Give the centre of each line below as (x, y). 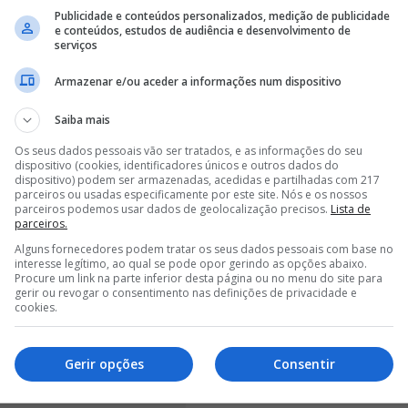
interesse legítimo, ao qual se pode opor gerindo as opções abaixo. (191, 263)
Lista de (351, 209)
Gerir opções (104, 364)
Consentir (304, 364)
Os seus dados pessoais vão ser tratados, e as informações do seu (189, 150)
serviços (76, 45)
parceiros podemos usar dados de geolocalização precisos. (173, 209)
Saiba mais (82, 119)
